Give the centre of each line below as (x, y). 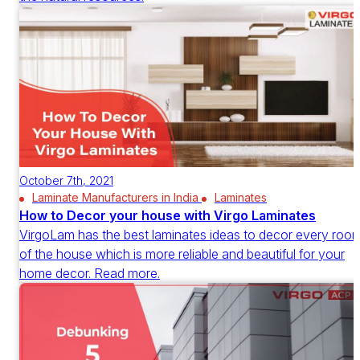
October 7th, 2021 (66, 181)
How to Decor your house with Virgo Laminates (168, 216)
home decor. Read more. (90, 274)
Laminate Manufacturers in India (115, 198)
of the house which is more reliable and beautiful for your (182, 254)
